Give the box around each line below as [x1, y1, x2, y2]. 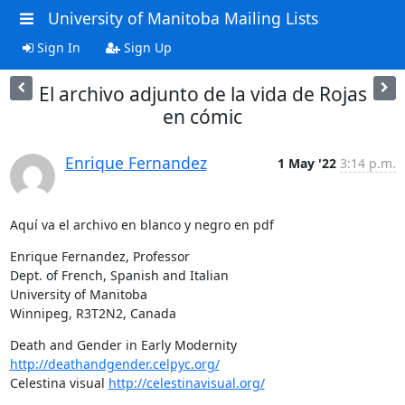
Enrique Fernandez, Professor [9, 247, 190, 265]
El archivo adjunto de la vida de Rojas [38, 80, 367, 107]
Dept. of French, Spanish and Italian [9, 266, 229, 284]
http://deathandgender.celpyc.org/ [9, 354, 220, 372]
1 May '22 [277, 154, 336, 172]
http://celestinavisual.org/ [108, 373, 265, 391]
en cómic [163, 103, 242, 129]
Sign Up [119, 38, 172, 56]
